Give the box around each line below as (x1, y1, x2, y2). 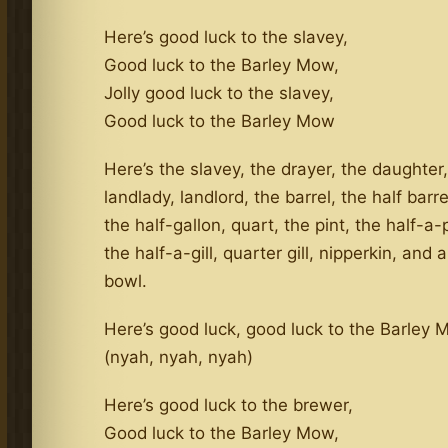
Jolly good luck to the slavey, (104, 82, 335, 103)
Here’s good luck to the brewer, (104, 394, 354, 415)
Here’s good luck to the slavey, (104, 26, 349, 47)
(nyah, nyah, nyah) (104, 346, 254, 367)
